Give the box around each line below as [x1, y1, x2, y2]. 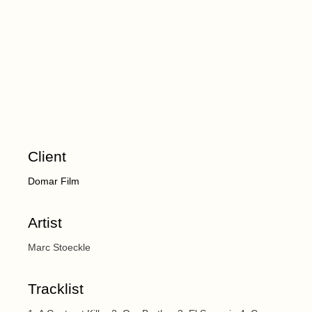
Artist [28, 214, 63, 231]
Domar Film [28, 175, 80, 187]
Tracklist [28, 281, 84, 297]
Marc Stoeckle [28, 242, 91, 253]
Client [28, 148, 67, 165]
